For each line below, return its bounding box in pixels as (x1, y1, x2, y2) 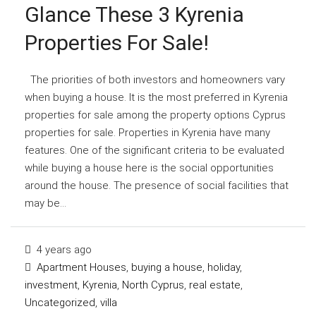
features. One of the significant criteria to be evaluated (25, 143, 284, 157)
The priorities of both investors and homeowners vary (25, 73, 285, 86)
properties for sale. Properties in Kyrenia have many (25, 126, 270, 139)
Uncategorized (25, 296, 95, 309)
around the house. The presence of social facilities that (25, 178, 288, 192)
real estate (189, 278, 241, 291)
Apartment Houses (37, 260, 126, 274)
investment (25, 278, 78, 291)
